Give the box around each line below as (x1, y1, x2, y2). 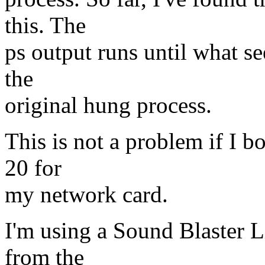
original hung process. (5, 92, 212, 118)
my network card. (5, 182, 168, 208)
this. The (5, 12, 86, 38)
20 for (5, 155, 62, 181)
